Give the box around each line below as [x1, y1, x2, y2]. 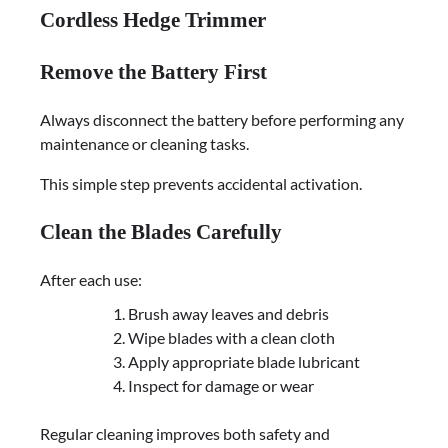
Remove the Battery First [40, 59, 267, 83]
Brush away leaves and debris [128, 304, 329, 324]
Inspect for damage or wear [128, 376, 314, 396]
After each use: [40, 270, 142, 290]
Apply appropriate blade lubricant [128, 352, 360, 372]
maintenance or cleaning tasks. [40, 133, 249, 153]
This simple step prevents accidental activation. [40, 173, 362, 193]
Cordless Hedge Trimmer [40, 7, 266, 31]
